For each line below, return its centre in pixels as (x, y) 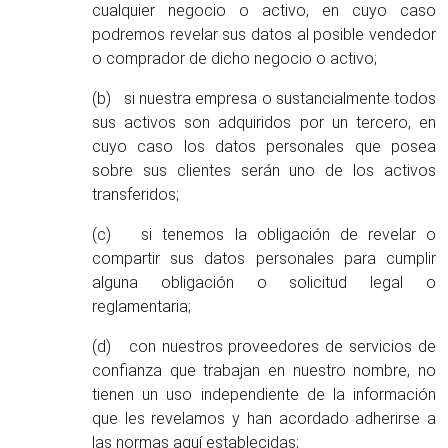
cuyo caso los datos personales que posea (264, 146)
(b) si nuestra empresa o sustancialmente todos (264, 98)
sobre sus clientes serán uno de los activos (264, 170)
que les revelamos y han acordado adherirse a (264, 418)
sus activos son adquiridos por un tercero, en (264, 122)
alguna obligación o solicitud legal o (264, 282)
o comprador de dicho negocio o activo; (234, 58)
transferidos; (135, 194)
